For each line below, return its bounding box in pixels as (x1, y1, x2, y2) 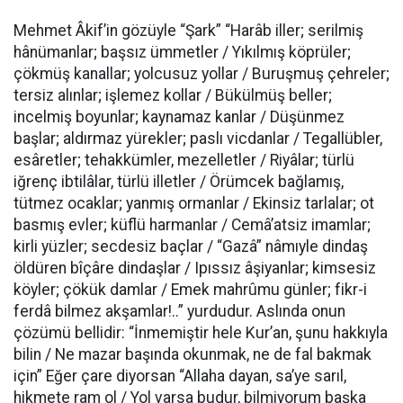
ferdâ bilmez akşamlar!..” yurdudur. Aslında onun (13, 302, 345, 320)
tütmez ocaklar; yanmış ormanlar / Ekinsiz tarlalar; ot (13, 194, 374, 212)
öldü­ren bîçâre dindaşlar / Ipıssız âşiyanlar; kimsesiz (13, 259, 376, 277)
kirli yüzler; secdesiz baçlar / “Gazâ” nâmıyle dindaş (13, 237, 368, 255)
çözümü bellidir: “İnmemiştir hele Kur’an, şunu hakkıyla (13, 324, 388, 342)
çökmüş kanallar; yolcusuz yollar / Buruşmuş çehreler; (13, 65, 390, 83)
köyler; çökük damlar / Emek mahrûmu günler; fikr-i (13, 281, 367, 299)
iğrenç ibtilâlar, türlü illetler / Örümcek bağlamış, (13, 173, 344, 191)
